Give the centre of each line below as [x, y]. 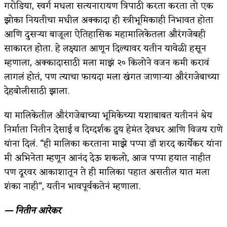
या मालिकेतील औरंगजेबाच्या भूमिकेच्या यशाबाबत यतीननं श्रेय [108, 115]
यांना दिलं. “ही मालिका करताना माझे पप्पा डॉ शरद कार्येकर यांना [113, 144]
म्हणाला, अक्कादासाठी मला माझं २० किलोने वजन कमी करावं [107, 63]
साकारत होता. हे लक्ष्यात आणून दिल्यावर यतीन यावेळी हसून [105, 48]
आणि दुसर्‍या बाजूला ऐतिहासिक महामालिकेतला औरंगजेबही [105, 34]
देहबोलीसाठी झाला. [37, 91]
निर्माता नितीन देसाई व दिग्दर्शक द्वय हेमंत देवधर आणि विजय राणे [113, 129]
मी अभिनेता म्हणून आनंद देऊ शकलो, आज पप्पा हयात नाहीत [107, 158]
